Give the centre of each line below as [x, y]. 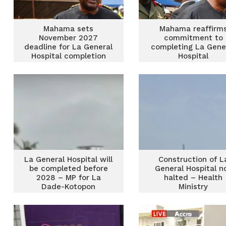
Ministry [193, 187]
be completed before [68, 168]
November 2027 [69, 38]
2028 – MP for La [68, 178]
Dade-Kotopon [69, 187]
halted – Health [193, 178]
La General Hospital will [69, 159]
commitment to [193, 38]
